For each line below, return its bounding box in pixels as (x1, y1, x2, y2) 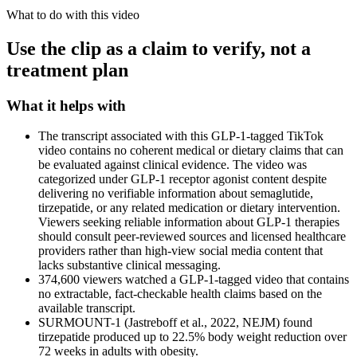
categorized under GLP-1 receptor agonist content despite (38, 172, 327, 186)
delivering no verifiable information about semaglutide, (38, 186, 313, 201)
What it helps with (6, 96, 126, 114)
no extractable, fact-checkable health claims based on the (38, 287, 322, 301)
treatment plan (6, 59, 128, 80)
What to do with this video (6, 7, 139, 22)
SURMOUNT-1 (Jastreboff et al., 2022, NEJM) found (38, 316, 312, 330)
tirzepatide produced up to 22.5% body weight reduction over (38, 330, 347, 344)
